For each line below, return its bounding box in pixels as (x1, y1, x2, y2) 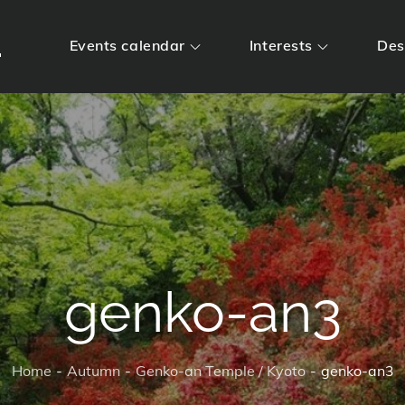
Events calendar (69, 36, 185, 54)
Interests (249, 36, 313, 54)
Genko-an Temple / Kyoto (135, 361, 306, 380)
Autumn (66, 361, 120, 380)
